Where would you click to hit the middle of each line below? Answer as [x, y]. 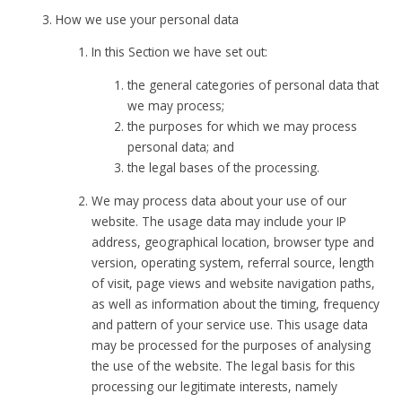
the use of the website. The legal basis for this [224, 365]
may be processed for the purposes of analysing [232, 345]
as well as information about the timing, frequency [236, 303]
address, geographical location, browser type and [233, 241]
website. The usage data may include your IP [219, 221]
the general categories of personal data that [253, 85]
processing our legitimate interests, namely [215, 386]
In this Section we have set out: [180, 52]
